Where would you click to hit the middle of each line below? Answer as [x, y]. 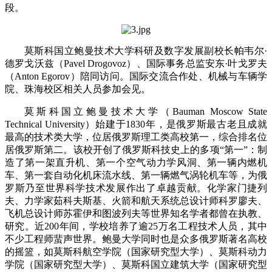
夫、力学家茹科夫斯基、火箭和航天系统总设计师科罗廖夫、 [136, 200]
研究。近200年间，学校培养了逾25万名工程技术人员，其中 [136, 226]
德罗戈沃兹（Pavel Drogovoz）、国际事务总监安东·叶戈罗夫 [136, 63]
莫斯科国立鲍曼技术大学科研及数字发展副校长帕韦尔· [146, 50]
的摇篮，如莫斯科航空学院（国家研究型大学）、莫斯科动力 [136, 251]
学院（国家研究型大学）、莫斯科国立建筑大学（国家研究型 [136, 264]
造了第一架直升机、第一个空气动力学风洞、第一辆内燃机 [136, 162]
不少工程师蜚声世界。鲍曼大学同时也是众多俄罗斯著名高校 [136, 239]
